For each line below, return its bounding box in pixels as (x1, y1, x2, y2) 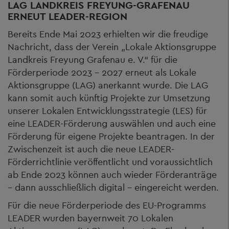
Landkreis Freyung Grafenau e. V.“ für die (8, 53, 177, 65)
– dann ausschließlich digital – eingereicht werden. (8, 181, 219, 193)
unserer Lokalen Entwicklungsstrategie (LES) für (8, 104, 207, 117)
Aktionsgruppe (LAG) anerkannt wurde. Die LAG (8, 79, 208, 91)
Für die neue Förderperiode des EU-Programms (8, 199, 206, 211)
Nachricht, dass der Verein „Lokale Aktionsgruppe (8, 40, 216, 53)
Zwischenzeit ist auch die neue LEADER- (8, 143, 174, 155)
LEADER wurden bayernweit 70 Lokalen (8, 212, 173, 224)
